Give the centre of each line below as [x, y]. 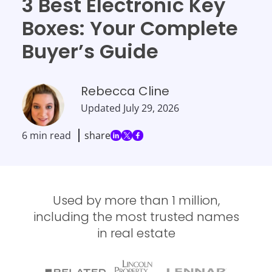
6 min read [48, 135]
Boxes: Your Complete [130, 28]
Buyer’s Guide [90, 51]
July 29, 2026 [151, 108]
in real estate [136, 233]
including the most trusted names [136, 216]
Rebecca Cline [125, 91]
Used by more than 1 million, [136, 200]
